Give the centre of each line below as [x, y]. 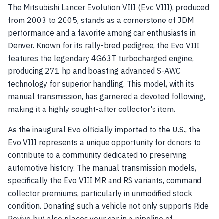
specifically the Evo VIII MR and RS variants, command [105, 180]
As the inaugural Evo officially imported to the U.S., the [104, 130]
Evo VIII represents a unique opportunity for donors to [104, 142]
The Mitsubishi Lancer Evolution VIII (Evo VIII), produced [109, 7]
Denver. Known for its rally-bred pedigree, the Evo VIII [104, 45]
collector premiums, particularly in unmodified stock [100, 193]
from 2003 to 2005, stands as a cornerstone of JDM [101, 20]
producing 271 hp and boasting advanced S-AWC [94, 71]
